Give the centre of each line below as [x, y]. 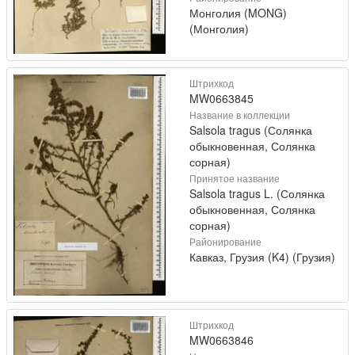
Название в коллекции [240, 115]
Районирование [225, 242]
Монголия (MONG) [238, 12]
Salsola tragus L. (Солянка [257, 194]
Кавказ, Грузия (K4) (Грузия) [262, 257]
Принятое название [235, 178]
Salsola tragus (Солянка [251, 130]
